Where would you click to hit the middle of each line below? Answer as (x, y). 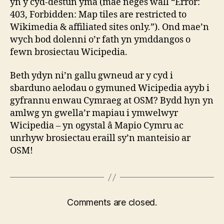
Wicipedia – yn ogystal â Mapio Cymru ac (97, 126)
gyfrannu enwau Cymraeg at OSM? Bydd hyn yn (112, 101)
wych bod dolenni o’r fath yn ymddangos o (100, 39)
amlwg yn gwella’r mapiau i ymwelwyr (94, 113)
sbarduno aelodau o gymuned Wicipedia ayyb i (110, 88)
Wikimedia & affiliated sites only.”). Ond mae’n (109, 27)
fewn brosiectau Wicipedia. (69, 52)
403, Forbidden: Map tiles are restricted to (98, 14)
